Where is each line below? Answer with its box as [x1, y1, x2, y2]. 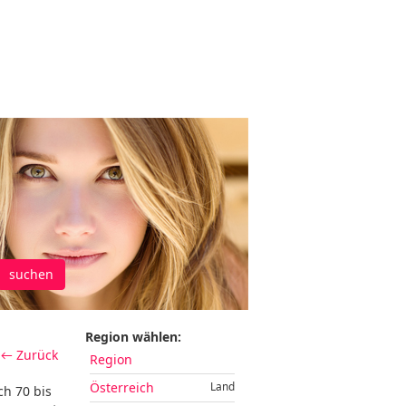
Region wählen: [85, 328, 181, 345]
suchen [8, 266, 53, 283]
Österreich [90, 379, 154, 396]
